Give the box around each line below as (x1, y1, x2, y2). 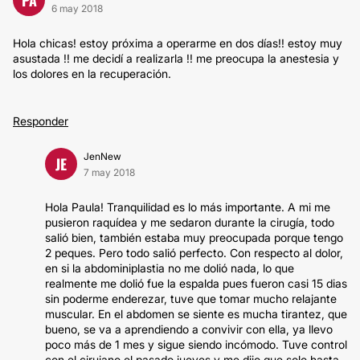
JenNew (84, 150, 121, 162)
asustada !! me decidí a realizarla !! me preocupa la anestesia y (13, 51, 339, 65)
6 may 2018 (51, 2, 103, 14)
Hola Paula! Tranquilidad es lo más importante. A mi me (45, 200, 330, 214)
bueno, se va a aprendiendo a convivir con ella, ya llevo (45, 322, 333, 336)
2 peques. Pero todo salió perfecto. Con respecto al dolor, (45, 246, 343, 260)
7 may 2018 (84, 166, 135, 178)
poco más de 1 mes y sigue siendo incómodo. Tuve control (45, 337, 347, 351)
